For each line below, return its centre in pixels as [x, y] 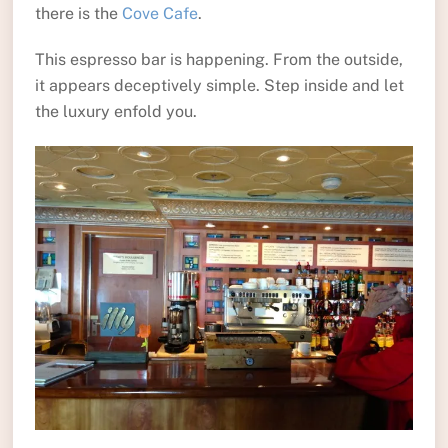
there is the [78, 13]
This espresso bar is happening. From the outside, [218, 60]
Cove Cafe [159, 13]
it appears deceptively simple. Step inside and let [219, 86]
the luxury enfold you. [115, 112]
